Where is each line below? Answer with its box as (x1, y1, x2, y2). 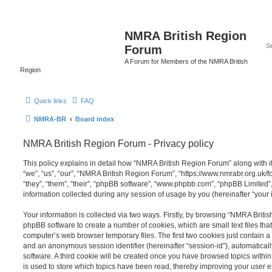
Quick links (34, 97, 67, 104)
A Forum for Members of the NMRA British (124, 58, 248, 65)
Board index (75, 115, 114, 123)
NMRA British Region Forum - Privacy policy (23, 138, 214, 149)
